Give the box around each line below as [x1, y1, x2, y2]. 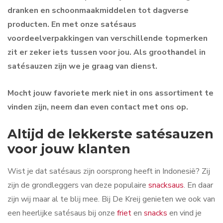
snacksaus [148, 180, 184, 191]
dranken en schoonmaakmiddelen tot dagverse [7, 5, 189, 16]
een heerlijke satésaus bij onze [7, 208, 117, 219]
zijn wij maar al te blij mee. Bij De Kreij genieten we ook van [7, 194, 215, 205]
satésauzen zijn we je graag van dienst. [7, 61, 157, 72]
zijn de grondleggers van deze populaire [7, 180, 148, 191]
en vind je [167, 208, 202, 219]
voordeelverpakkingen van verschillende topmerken [7, 33, 208, 44]
